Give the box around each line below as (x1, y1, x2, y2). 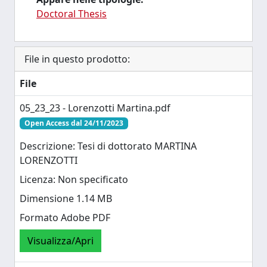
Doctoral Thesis (36, 7, 107, 20)
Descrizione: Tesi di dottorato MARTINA (20, 139, 197, 153)
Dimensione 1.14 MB (20, 192, 112, 206)
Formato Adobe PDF (20, 211, 110, 225)
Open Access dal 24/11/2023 (24, 118, 123, 128)
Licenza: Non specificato (20, 173, 128, 187)
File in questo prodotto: (24, 52, 130, 66)
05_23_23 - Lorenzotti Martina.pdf (20, 101, 170, 114)
